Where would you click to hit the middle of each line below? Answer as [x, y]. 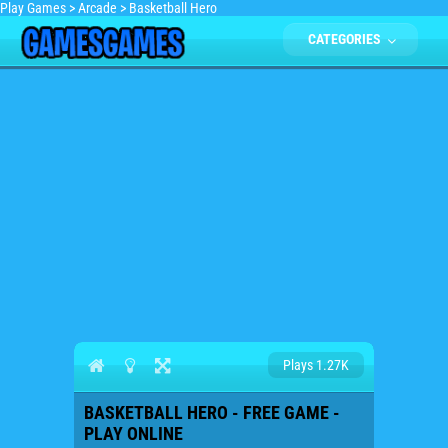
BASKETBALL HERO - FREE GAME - [212, 412]
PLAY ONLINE [133, 433]
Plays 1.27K [316, 365]
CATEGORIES [346, 39]
